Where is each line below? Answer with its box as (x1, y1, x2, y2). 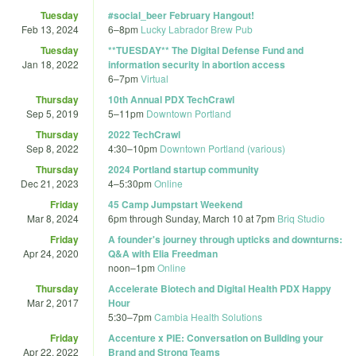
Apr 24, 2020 (23, 246, 79, 260)
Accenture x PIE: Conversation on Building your (108, 330, 323, 345)
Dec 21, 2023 (21, 176, 79, 190)
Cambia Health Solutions (154, 309, 262, 323)
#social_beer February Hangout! (108, 7, 254, 22)
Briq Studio (277, 211, 325, 225)
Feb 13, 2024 (21, 21, 79, 36)
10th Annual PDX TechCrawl (108, 91, 234, 106)
